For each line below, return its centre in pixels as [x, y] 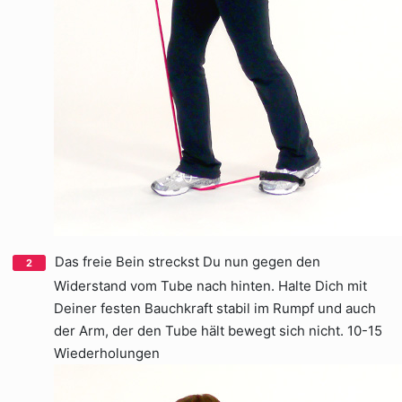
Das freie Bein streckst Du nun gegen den [188, 262]
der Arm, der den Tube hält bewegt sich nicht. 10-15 [218, 331]
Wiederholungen [107, 353]
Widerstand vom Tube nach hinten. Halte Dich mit [210, 286]
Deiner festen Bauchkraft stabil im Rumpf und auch [215, 308]
